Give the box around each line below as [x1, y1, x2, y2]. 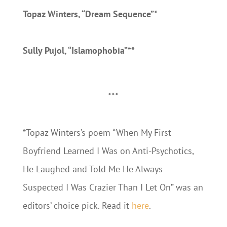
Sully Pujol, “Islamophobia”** [22, 45, 135, 56]
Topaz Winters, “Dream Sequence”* [22, 8, 158, 20]
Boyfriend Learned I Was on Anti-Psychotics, [22, 145, 194, 157]
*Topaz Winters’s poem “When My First [22, 127, 171, 138]
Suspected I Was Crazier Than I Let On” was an [22, 181, 203, 193]
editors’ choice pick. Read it [22, 200, 132, 211]
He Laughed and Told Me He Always [22, 163, 163, 175]
